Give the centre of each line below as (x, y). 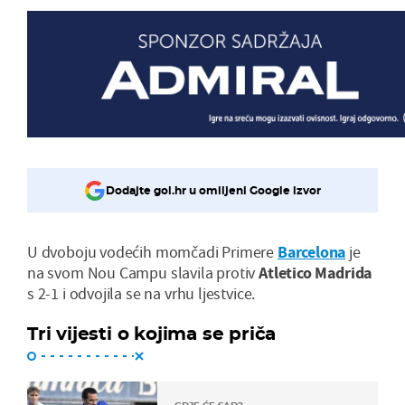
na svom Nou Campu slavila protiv (143, 272)
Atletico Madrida (316, 272)
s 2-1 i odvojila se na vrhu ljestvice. (141, 293)
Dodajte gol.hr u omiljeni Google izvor (213, 191)
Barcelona (311, 251)
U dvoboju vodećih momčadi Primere (152, 251)
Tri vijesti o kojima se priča (152, 333)
